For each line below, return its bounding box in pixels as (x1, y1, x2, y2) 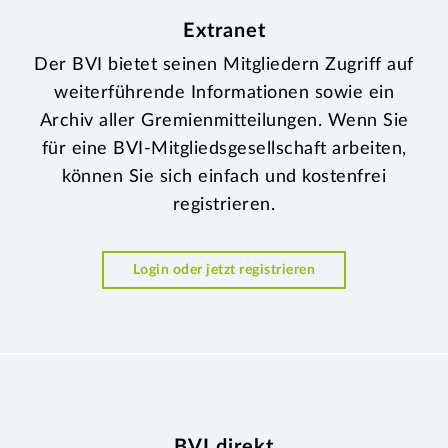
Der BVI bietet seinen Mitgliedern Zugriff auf (34, 55, 414, 74)
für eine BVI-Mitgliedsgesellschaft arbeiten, (41, 139, 407, 158)
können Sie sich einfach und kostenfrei (62, 167, 386, 186)
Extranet (182, 20, 266, 41)
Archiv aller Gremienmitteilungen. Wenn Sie (39, 111, 409, 130)
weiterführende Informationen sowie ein (54, 83, 394, 102)
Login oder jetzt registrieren (132, 261, 316, 277)
